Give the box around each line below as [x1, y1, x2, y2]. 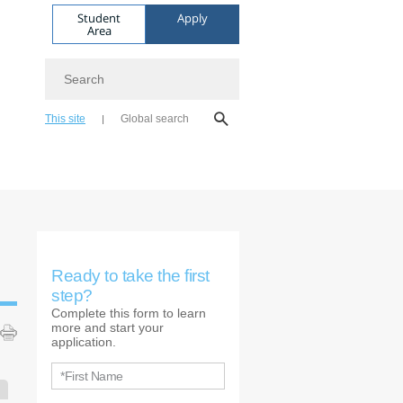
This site [45, 112, 85, 125]
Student [77, 9, 121, 26]
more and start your [51, 320, 164, 335]
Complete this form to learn [51, 306, 206, 320]
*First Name [60, 369, 123, 383]
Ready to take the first [51, 266, 210, 285]
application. [51, 335, 116, 349]
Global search [121, 112, 189, 125]
